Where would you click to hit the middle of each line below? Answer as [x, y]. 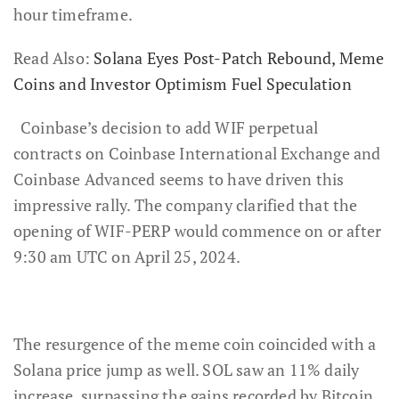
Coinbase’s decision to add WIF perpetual [170, 127]
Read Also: [54, 57]
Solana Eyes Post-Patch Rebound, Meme [239, 57]
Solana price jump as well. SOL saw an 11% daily [187, 369]
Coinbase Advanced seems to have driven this [179, 179]
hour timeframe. [73, 14]
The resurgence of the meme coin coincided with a [195, 343]
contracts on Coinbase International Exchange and [197, 153]
